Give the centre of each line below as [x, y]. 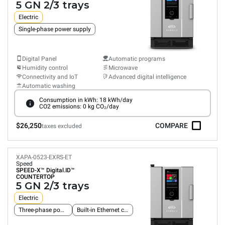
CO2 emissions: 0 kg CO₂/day [79, 106]
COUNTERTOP [35, 177]
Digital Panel [39, 59]
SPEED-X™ [30, 170]
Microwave [123, 68]
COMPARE [172, 126]
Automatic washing [49, 86]
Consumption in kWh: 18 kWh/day [86, 100]
